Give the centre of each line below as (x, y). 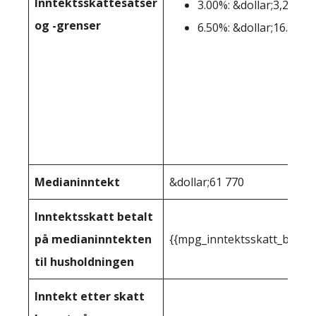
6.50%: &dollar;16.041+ (256, 28)
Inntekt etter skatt (90, 296)
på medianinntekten (93, 239)
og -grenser (68, 25)
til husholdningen (84, 262)
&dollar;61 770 (207, 182)
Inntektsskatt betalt (94, 217)
